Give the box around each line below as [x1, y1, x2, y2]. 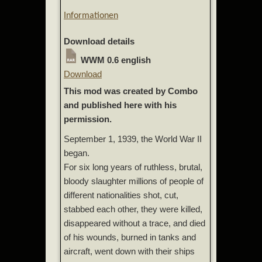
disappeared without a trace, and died [64, 218, 205, 228]
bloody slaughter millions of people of [64, 175, 204, 186]
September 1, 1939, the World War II [64, 133, 202, 144]
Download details [64, 36, 135, 46]
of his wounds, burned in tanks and [64, 232, 196, 242]
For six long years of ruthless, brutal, [64, 161, 202, 172]
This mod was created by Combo [64, 85, 198, 96]
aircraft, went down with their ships [64, 246, 195, 256]
